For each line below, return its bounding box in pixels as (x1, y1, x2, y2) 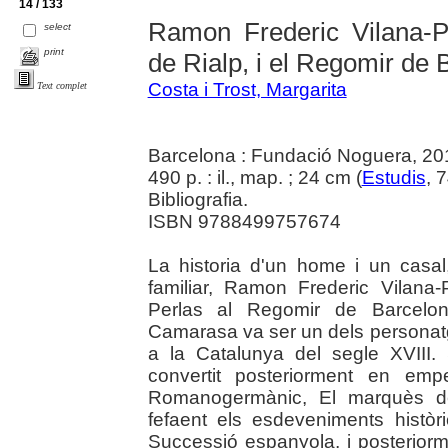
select (44, 21, 72, 33)
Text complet (37, 80, 87, 92)
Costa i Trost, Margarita (147, 78, 347, 100)
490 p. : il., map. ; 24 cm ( (147, 166, 362, 188)
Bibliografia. (147, 188, 248, 210)
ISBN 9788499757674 (147, 210, 341, 232)
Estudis (361, 166, 426, 188)
